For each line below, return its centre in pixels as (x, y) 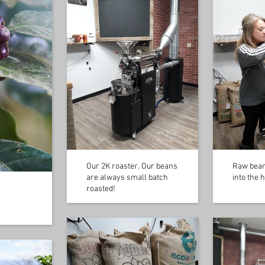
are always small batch (127, 178)
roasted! (101, 189)
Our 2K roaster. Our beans (132, 167)
